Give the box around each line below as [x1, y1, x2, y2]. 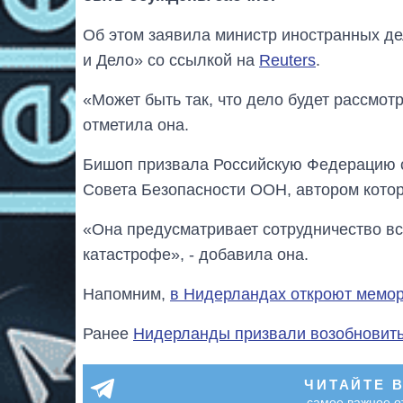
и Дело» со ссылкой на [83, 51, 259, 70]
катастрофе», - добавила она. [83, 246, 309, 264]
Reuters [259, 51, 316, 70]
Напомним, [83, 285, 170, 304]
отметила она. [83, 116, 189, 135]
